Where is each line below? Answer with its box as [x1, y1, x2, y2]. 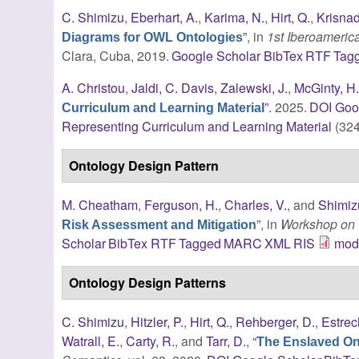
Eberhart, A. [131, 7, 199, 26]
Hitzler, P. [131, 312, 184, 331]
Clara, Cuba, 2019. [62, 46, 170, 65]
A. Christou [62, 78, 126, 97]
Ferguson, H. [144, 195, 219, 214]
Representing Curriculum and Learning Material [62, 116, 333, 135]
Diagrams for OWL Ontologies [62, 30, 244, 44]
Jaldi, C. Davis [131, 78, 215, 97]
